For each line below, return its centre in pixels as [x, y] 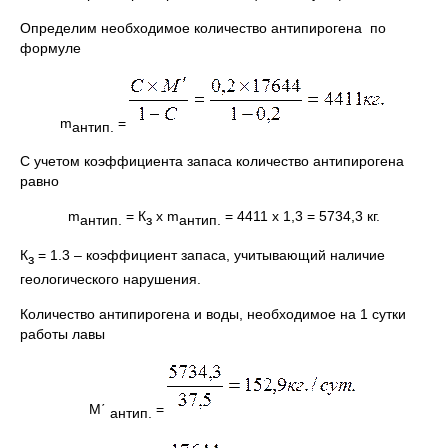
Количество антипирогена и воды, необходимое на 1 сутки [213, 314]
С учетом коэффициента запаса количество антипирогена [212, 161]
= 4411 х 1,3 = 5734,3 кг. [300, 216]
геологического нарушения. [110, 279]
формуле [50, 47]
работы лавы [62, 334]
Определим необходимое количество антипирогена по [203, 27]
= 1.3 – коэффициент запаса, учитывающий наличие [209, 255]
